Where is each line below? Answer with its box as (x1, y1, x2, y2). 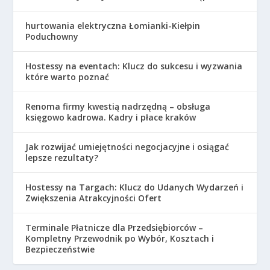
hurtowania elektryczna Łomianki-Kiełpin (25, 19, 201, 31)
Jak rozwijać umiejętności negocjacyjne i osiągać (25, 140, 230, 152)
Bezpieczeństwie (25, 243, 95, 255)
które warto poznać (25, 71, 110, 83)
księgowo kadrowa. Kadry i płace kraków (25, 111, 196, 123)
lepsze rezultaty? (25, 151, 99, 163)
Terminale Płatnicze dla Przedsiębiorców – (25, 221, 204, 233)
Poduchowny (25, 30, 79, 42)
